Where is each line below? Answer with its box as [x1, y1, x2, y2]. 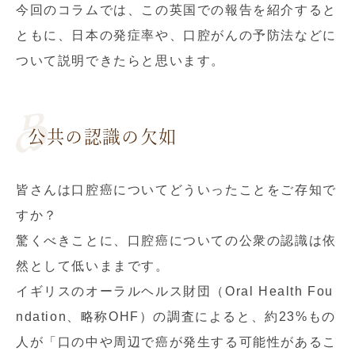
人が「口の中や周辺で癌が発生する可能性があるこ [16, 335, 337, 349]
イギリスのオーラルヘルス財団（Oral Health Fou [16, 284, 334, 298]
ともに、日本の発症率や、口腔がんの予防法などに [16, 29, 337, 42]
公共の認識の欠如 [28, 128, 177, 146]
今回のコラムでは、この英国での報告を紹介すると [16, 3, 337, 17]
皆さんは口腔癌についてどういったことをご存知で [16, 183, 337, 197]
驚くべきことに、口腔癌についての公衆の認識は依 [16, 234, 337, 247]
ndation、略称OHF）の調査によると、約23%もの [16, 310, 336, 323]
